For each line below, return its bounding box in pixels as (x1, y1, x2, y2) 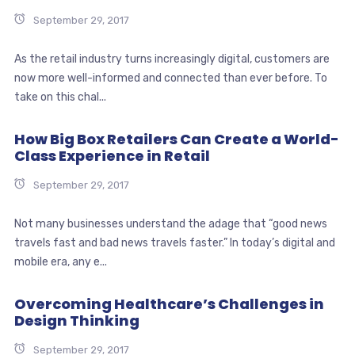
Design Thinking (13, 310, 139, 330)
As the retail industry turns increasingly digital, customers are (13, 52, 330, 66)
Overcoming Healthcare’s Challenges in (13, 293, 324, 314)
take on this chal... (13, 90, 106, 104)
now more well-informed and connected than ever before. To (13, 71, 327, 85)
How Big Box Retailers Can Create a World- (13, 128, 339, 149)
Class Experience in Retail (13, 145, 210, 166)
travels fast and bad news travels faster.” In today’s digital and (13, 235, 335, 250)
